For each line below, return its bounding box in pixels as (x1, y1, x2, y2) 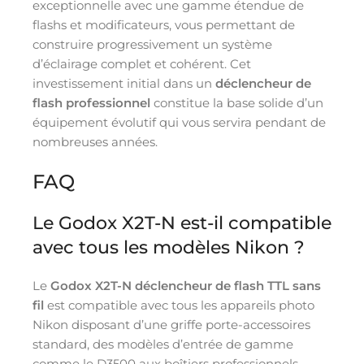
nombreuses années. (32, 133, 158, 149)
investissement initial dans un (32, 75, 215, 91)
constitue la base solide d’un (150, 94, 323, 110)
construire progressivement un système (32, 36, 272, 52)
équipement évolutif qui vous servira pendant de (32, 114, 326, 130)
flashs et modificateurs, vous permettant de (32, 16, 295, 32)
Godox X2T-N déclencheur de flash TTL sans (50, 277, 321, 293)
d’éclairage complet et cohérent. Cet (32, 55, 251, 71)
